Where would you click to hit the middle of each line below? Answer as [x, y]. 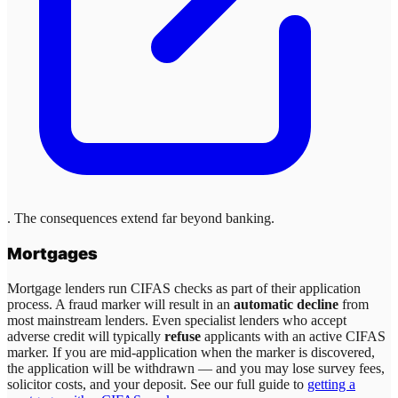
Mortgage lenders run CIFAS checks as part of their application [184, 288]
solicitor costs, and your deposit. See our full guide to [157, 384]
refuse [183, 336]
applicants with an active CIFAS [293, 336]
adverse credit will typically [86, 336]
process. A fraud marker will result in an [120, 304]
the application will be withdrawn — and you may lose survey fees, [196, 368]
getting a [331, 384]
